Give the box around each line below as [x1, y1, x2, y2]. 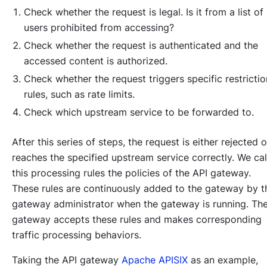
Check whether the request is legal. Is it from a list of [24, 6, 263, 18]
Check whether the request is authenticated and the [24, 39, 258, 52]
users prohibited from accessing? [24, 21, 174, 34]
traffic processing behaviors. [12, 229, 141, 241]
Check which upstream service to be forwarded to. [24, 106, 254, 119]
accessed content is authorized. [24, 55, 167, 67]
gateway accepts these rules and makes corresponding [12, 213, 262, 226]
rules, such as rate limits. [24, 88, 135, 101]
